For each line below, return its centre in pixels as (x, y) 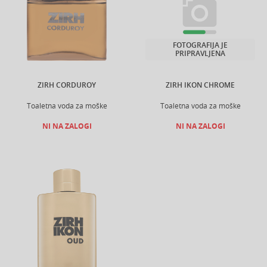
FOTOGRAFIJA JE (200, 45)
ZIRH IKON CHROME (200, 85)
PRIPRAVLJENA (200, 54)
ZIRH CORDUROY (67, 85)
